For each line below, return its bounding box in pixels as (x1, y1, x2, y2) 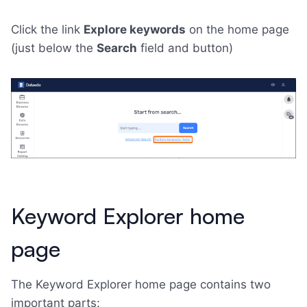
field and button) (137, 40, 233, 55)
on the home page (186, 22, 289, 36)
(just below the (11, 40, 97, 55)
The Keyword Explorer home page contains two (11, 277, 271, 291)
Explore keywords (84, 22, 186, 36)
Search (97, 40, 137, 55)
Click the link (11, 22, 84, 36)
